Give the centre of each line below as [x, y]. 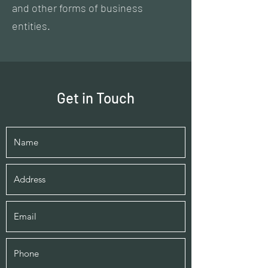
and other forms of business [77, 8]
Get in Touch [96, 98]
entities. [32, 26]
